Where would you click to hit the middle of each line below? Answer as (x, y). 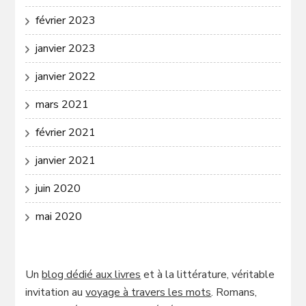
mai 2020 (59, 217)
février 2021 (66, 133)
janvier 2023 (66, 49)
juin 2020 (58, 189)
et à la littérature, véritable (208, 275)
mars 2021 (62, 105)
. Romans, (234, 293)
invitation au (56, 293)
